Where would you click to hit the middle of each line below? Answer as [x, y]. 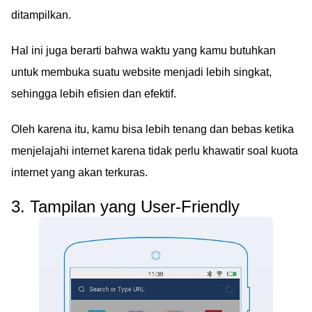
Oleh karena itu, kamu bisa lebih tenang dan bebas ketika [153, 129]
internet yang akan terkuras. [79, 172]
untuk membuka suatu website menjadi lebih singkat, [141, 72]
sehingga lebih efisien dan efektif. [94, 93]
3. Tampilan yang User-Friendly [125, 206]
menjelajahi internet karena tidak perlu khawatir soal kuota [155, 150]
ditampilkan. [41, 15]
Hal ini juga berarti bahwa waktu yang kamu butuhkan [143, 50]
